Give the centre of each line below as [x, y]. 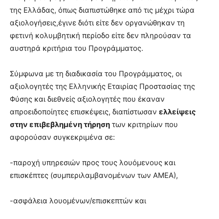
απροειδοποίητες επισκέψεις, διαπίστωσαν [84, 112]
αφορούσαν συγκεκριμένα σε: [62, 137]
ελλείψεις [177, 112]
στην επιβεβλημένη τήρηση [60, 125]
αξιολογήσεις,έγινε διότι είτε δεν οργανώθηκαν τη [97, 23]
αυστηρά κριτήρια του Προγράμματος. [77, 48]
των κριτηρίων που [144, 125]
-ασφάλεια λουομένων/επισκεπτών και [78, 201]
